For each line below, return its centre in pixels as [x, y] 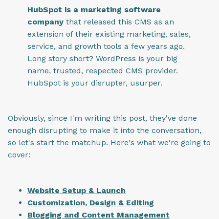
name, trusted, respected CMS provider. [103, 70]
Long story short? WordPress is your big [102, 58]
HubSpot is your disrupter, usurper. [95, 83]
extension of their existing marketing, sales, [109, 34]
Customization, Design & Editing [91, 202]
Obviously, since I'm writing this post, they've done [102, 118]
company [45, 22]
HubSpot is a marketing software [94, 9]
